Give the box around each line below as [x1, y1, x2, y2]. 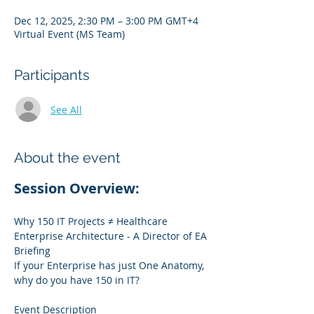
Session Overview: [14, 179, 139, 198]
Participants [14, 67, 90, 83]
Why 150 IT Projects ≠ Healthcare [14, 214, 170, 228]
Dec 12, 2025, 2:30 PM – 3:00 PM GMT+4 [14, 14, 198, 27]
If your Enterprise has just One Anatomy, [14, 259, 207, 272]
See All [50, 102, 82, 116]
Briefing [14, 244, 50, 257]
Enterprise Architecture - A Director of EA [14, 229, 210, 243]
